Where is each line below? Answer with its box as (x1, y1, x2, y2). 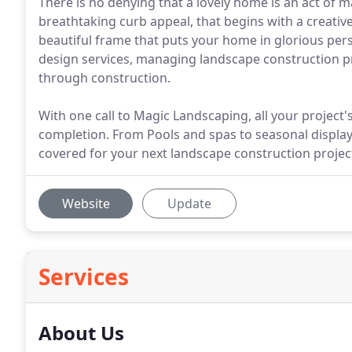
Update (167, 195, 211, 212)
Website (61, 195, 110, 212)
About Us (38, 320, 124, 346)
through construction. (38, 69, 170, 86)
